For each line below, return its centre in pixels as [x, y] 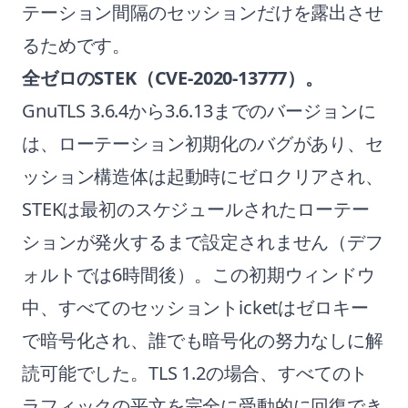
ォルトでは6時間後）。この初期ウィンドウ [199, 275]
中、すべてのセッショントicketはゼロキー [195, 307]
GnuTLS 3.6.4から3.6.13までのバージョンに [199, 111]
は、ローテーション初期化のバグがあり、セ [203, 143]
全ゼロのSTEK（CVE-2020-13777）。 [173, 78]
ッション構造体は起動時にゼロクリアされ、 [203, 176]
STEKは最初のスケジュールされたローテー [196, 209]
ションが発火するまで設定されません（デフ [203, 242]
